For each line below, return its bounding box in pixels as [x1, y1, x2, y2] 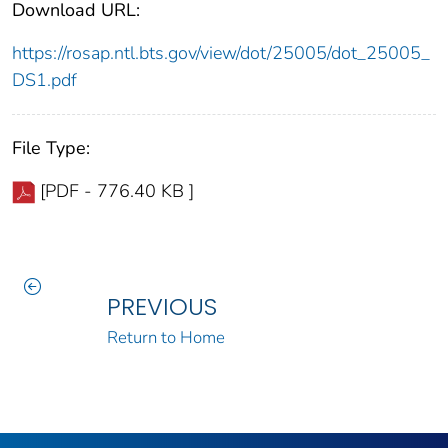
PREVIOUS [106, 290, 217, 324]
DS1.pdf [12, 68, 77, 93]
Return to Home [106, 326, 225, 350]
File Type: [12, 136, 90, 161]
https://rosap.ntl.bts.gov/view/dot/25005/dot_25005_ [12, 41, 430, 66]
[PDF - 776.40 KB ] [40, 179, 194, 204]
